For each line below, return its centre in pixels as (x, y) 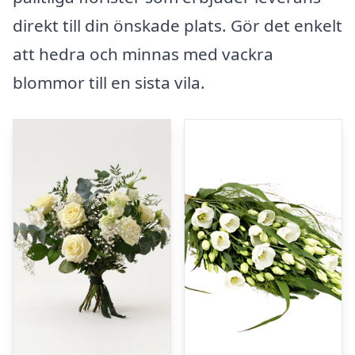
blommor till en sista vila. (109, 83)
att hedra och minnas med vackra (143, 54)
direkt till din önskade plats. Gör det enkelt (177, 26)
